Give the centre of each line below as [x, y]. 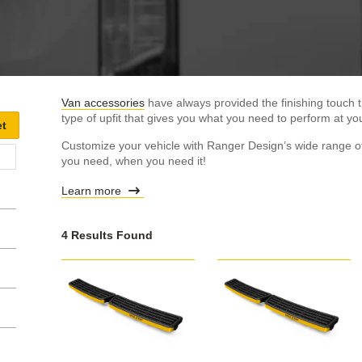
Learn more [93, 190]
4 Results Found [107, 235]
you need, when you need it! [134, 160]
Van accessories [103, 102]
